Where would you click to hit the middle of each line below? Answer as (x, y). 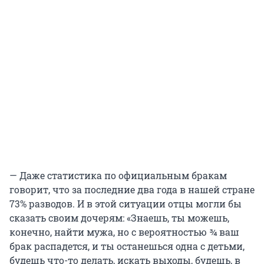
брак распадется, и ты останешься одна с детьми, (127, 246)
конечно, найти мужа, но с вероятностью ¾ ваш (124, 232)
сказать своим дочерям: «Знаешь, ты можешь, (119, 218)
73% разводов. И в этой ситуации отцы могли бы (126, 204)
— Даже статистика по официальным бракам (118, 176)
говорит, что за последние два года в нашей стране (132, 190)
